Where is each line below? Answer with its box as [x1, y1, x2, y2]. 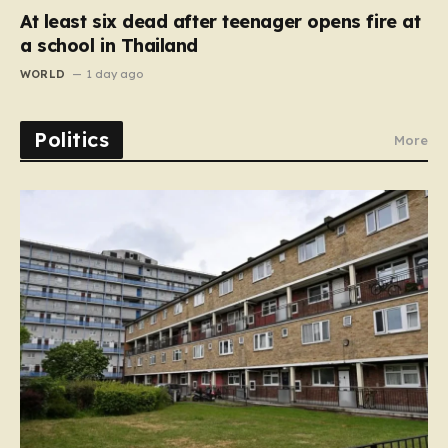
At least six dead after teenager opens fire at [20, 9, 421, 33]
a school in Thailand [20, 33, 198, 57]
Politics [34, 126, 109, 152]
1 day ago [86, 66, 144, 81]
